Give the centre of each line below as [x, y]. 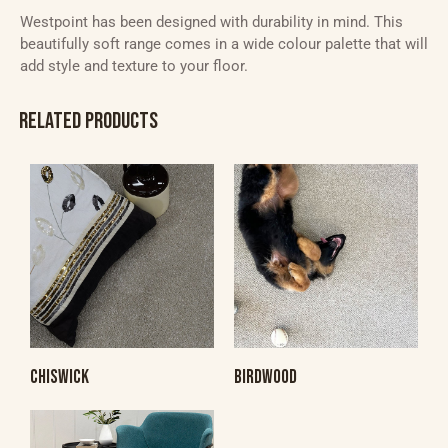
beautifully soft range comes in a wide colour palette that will [224, 43]
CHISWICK [59, 377]
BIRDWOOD [265, 377]
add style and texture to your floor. [134, 65]
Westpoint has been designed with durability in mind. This [211, 21]
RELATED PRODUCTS [88, 121]
